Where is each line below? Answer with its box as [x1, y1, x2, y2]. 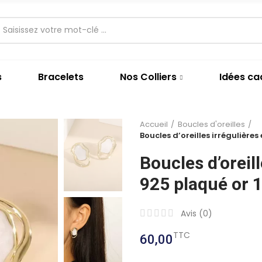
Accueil [140, 119, 168, 130]
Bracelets [38, 70, 84, 84]
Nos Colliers [120, 70, 177, 84]
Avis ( [181, 208, 203, 219]
